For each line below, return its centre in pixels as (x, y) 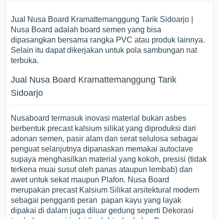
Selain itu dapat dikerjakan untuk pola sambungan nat (104, 50)
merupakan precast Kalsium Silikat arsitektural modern (105, 190)
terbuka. (25, 61)
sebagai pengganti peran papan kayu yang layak (96, 200)
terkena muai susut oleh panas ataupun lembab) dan (102, 170)
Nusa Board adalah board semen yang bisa (86, 30)
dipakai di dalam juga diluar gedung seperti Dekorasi (102, 211)
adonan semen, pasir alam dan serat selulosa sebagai (105, 139)
